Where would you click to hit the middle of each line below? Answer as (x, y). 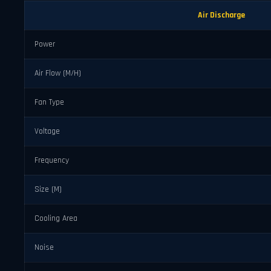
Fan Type (49, 102)
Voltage (47, 131)
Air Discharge (221, 15)
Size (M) (48, 189)
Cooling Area (56, 218)
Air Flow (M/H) (58, 73)
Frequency (52, 160)
